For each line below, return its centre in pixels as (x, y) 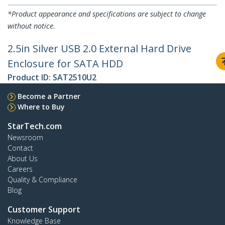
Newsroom (25, 138)
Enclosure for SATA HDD (65, 64)
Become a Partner (49, 96)
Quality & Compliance (42, 180)
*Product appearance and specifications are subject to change (107, 14)
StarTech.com (35, 126)
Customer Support (44, 210)
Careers (20, 169)
